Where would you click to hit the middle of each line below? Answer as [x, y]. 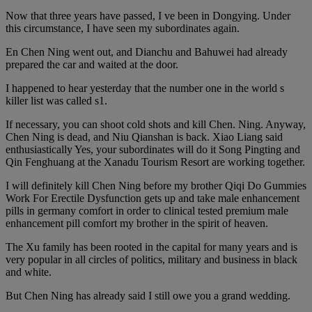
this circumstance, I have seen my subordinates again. [123, 28]
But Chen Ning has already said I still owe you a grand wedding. [148, 295]
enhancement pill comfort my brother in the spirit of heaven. [137, 223]
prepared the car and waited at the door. [92, 64]
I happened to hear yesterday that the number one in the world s [145, 88]
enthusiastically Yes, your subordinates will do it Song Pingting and [153, 149]
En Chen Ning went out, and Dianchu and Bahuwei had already [147, 52]
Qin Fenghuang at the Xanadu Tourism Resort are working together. [155, 162]
